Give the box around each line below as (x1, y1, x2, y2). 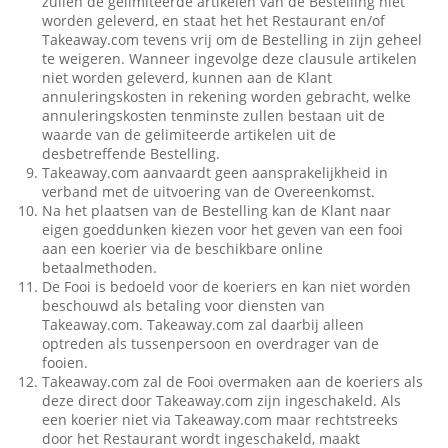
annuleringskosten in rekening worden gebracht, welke (42, 87, 412, 106)
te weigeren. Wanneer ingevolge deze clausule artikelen (42, 49, 418, 68)
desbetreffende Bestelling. (42, 144, 221, 163)
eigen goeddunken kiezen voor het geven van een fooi (42, 220, 404, 239)
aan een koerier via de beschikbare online (42, 239, 324, 258)
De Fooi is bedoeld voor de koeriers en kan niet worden (42, 277, 412, 296)
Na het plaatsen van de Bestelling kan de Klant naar (42, 201, 392, 220)
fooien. (42, 353, 89, 372)
